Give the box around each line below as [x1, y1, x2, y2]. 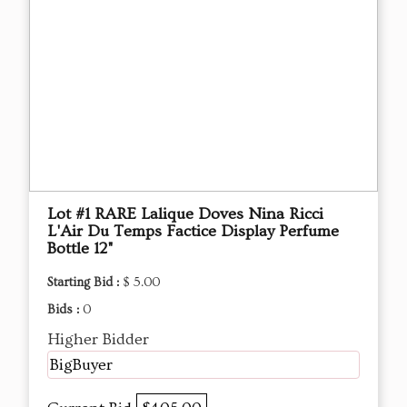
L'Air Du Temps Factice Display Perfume [47, 221, 339, 241]
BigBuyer [50, 354, 113, 374]
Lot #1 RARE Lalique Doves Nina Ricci [47, 203, 323, 223]
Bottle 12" [47, 238, 114, 258]
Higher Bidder [47, 329, 149, 349]
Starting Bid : [47, 274, 123, 290]
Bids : [47, 302, 83, 317]
